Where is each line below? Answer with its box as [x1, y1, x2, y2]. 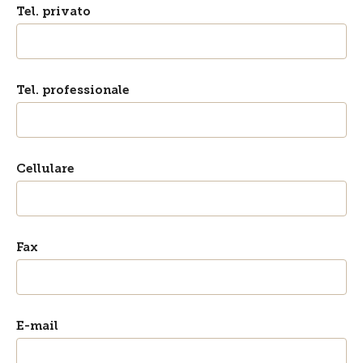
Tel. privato [16, 4, 91, 19]
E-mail [16, 318, 58, 333]
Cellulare [16, 161, 75, 176]
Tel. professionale [16, 83, 130, 97]
